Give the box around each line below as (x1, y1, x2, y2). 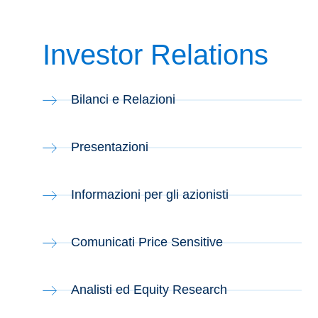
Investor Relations (43, 39, 268, 70)
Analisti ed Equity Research (71, 283, 227, 297)
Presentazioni (71, 140, 148, 154)
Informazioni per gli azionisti (71, 187, 229, 202)
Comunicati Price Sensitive (71, 235, 223, 249)
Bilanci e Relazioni (71, 92, 175, 106)
